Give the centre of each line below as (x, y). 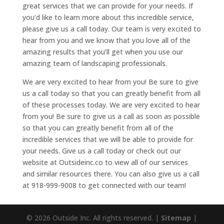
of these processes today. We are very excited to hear (111, 104)
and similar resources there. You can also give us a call (111, 173)
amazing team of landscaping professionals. (94, 63)
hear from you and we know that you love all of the (106, 40)
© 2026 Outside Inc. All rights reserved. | (94, 217)
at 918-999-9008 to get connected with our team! (104, 185)
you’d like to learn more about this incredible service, (108, 17)
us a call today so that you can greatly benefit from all (111, 93)
